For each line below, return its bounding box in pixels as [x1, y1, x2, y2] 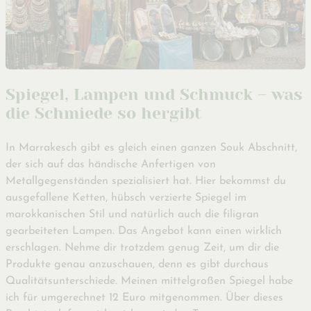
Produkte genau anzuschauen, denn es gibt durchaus [6, 258, 269, 270]
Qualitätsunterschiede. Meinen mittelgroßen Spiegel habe [6, 275, 293, 287]
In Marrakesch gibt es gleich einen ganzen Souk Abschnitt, [6, 142, 297, 153]
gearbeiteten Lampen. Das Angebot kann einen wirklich [6, 225, 282, 237]
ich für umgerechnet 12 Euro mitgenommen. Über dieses [6, 292, 283, 303]
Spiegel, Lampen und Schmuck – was [6, 85, 303, 105]
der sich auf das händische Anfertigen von [6, 158, 216, 170]
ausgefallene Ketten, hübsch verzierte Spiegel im [6, 192, 246, 203]
